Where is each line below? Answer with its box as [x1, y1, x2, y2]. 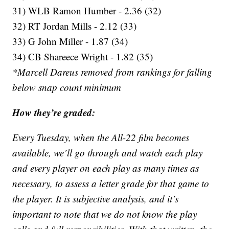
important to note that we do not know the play [12, 208, 197, 221]
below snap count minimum [12, 81, 122, 94]
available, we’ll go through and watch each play [12, 146, 203, 159]
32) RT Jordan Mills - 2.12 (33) [12, 19, 137, 33]
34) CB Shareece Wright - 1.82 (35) [12, 50, 153, 63]
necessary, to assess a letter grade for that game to [12, 177, 210, 190]
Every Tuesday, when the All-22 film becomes [12, 131, 190, 144]
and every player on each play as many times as [12, 162, 199, 175]
